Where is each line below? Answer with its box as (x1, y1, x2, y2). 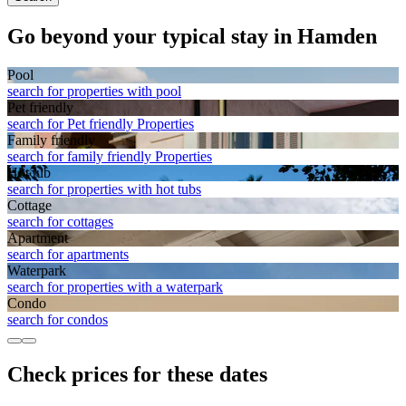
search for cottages (7, 214, 113, 230)
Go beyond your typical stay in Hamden (7, 24, 377, 49)
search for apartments (7, 246, 129, 263)
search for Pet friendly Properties (7, 116, 194, 132)
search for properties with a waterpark (7, 279, 223, 295)
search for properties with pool (7, 83, 181, 100)
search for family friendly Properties (7, 149, 212, 165)
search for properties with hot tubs (7, 181, 201, 198)
